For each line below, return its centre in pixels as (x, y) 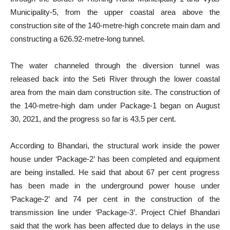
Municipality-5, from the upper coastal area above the (115, 12)
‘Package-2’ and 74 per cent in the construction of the (115, 199)
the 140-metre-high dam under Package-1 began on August (115, 106)
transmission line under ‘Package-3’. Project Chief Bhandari (115, 212)
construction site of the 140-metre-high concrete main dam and (115, 25)
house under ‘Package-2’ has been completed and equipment (115, 159)
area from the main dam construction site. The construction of (115, 92)
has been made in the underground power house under (115, 186)
